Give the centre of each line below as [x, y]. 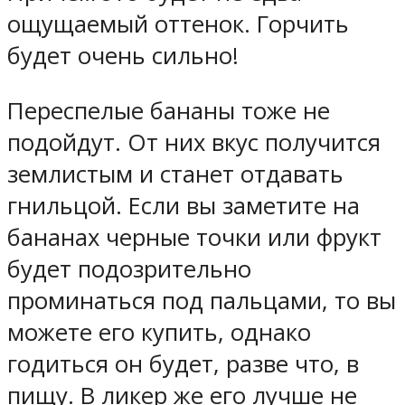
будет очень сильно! [123, 56]
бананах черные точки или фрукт [194, 237]
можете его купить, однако [159, 332]
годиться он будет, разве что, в [183, 363]
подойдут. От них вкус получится [194, 142]
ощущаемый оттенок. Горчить [178, 24]
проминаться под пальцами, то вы [202, 300]
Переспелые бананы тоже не [169, 110]
